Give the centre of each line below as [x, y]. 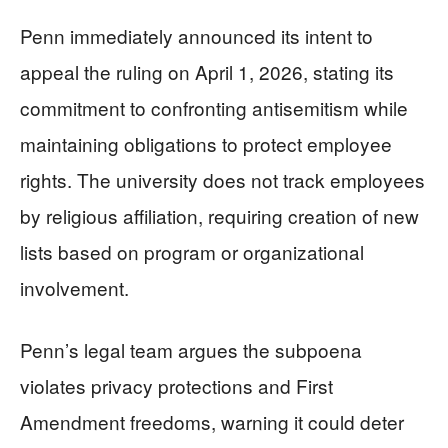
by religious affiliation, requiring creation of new [219, 215]
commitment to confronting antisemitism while [214, 107]
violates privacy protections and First [176, 385]
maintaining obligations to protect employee [206, 143]
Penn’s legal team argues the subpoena [191, 349]
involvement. [74, 287]
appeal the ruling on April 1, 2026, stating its [207, 71]
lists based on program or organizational [192, 251]
